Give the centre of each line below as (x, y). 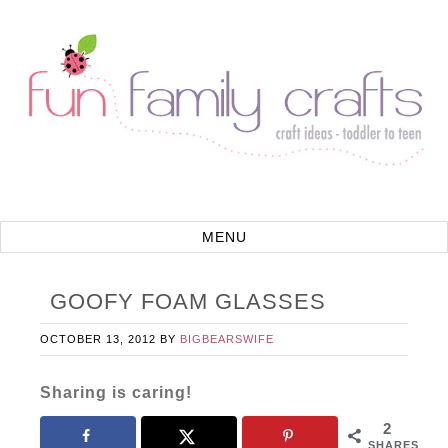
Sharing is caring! (116, 392)
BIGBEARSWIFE (227, 339)
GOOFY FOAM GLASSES (188, 301)
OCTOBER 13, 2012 (98, 339)
